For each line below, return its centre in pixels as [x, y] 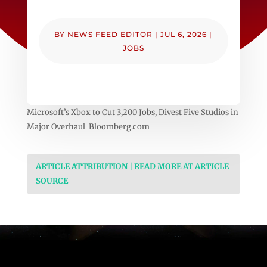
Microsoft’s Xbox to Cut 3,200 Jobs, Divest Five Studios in [132, 112]
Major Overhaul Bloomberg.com [88, 126]
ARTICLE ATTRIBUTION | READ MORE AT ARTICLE [132, 166]
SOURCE [52, 181]
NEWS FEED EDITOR [110, 34]
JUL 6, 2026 [184, 34]
